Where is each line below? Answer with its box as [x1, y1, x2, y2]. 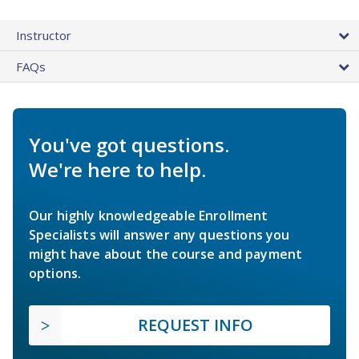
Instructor [16, 27, 71, 44]
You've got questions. [29, 131, 229, 159]
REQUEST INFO [138, 314, 253, 337]
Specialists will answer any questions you [29, 226, 290, 244]
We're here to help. [29, 156, 206, 184]
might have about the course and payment [29, 245, 303, 264]
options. [29, 264, 82, 283]
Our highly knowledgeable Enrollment [29, 207, 268, 225]
